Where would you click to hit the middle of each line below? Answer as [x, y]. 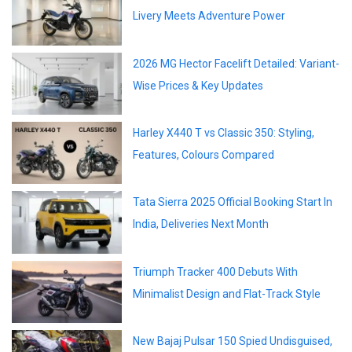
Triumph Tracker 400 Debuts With [215, 271]
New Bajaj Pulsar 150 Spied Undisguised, [233, 341]
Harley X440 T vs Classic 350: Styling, [224, 132]
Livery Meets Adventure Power [209, 16]
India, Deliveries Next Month [201, 224]
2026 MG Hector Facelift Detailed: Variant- [236, 63]
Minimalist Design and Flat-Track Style [227, 293]
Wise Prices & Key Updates [198, 85]
